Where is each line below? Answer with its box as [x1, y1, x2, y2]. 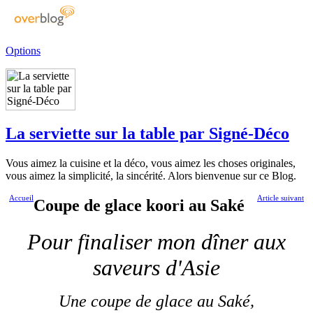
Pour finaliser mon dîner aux [27, 229, 286, 255]
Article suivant [257, 194, 304, 203]
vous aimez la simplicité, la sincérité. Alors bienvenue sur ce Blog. [6, 170, 296, 182]
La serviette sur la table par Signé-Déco [6, 124, 289, 143]
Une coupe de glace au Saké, [59, 292, 254, 311]
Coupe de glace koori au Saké [34, 196, 245, 215]
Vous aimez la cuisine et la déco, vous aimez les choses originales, [6, 157, 296, 170]
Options [6, 45, 41, 57]
